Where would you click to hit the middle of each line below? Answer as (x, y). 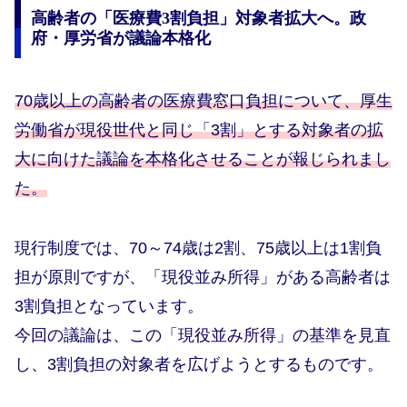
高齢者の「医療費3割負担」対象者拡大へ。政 (198, 18)
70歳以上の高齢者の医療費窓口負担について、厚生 (203, 100)
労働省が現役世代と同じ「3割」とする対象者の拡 (199, 129)
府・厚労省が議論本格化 (120, 38)
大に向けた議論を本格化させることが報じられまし (203, 159)
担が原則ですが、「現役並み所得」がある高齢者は (203, 277)
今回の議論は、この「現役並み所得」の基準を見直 (203, 335)
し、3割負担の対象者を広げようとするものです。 (199, 364)
